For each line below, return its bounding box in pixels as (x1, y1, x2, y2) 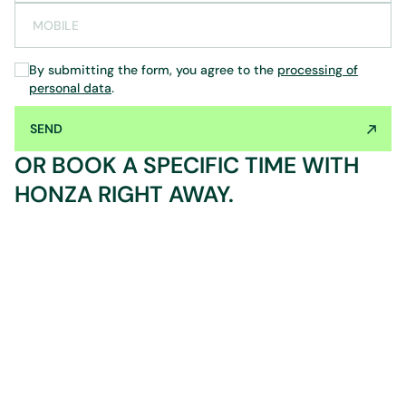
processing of (277, 62, 358, 78)
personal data (29, 80, 111, 96)
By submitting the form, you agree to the (29, 62, 277, 78)
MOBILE (33, 17, 79, 34)
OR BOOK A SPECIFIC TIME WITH (14, 150, 359, 180)
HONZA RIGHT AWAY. (14, 179, 234, 209)
